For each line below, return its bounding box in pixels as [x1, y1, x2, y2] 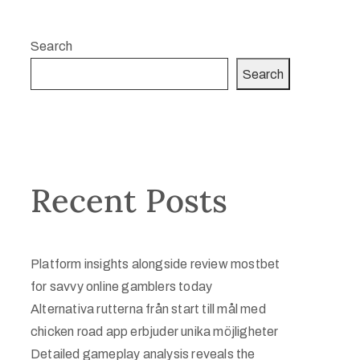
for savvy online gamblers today [31, 280, 213, 293]
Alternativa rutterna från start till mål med [31, 302, 266, 316]
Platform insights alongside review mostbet [31, 257, 280, 271]
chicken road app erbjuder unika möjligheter [31, 325, 279, 338]
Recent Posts [31, 180, 227, 221]
